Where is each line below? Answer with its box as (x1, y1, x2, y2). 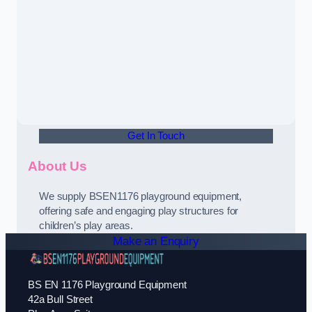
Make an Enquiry (113, 234, 199, 248)
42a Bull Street (28, 294, 93, 306)
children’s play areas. (39, 219, 133, 231)
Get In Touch (127, 130, 185, 142)
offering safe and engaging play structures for (39, 205, 239, 217)
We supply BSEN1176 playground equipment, (39, 190, 242, 202)
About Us (28, 158, 87, 173)
